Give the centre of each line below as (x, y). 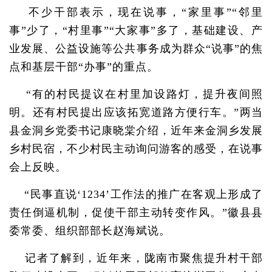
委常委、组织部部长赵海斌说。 (90, 231)
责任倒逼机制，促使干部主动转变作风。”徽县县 (136, 212)
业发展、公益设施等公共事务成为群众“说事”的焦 (136, 49)
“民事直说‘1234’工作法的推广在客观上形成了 (136, 194)
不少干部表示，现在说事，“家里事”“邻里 (136, 12)
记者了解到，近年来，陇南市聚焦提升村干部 (136, 258)
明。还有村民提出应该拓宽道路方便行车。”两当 (136, 112)
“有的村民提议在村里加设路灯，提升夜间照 (136, 94)
